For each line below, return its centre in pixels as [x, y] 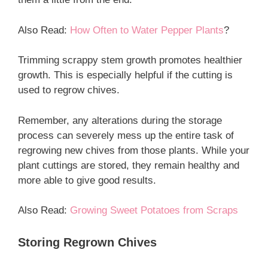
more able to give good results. [87, 180]
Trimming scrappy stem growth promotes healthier [130, 60]
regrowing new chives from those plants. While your [134, 150]
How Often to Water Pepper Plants [147, 30]
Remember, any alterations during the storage [120, 120]
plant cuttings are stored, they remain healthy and [129, 165]
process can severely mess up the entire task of [126, 135]
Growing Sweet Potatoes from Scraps [154, 210]
